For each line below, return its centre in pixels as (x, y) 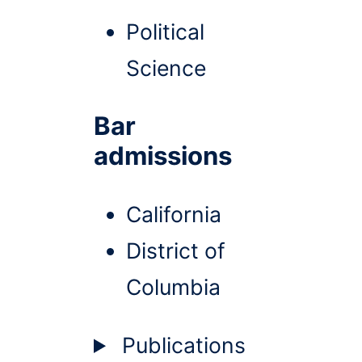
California (174, 215)
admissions (163, 156)
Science (166, 68)
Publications (184, 345)
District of (176, 251)
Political (165, 32)
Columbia (173, 287)
